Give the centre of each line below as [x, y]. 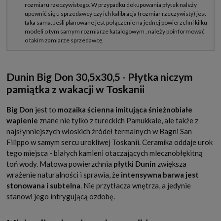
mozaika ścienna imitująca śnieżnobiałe [125, 110]
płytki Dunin [135, 164]
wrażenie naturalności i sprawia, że [64, 175]
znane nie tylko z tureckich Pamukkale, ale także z [119, 121]
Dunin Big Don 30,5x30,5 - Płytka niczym [100, 77]
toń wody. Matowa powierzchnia [60, 164]
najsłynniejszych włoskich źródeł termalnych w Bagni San [99, 131]
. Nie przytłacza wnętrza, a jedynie [136, 186]
